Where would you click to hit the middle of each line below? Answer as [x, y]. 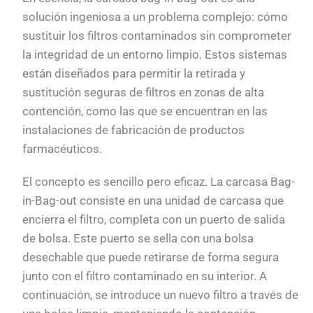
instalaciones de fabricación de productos [134, 130]
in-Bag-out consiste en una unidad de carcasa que [153, 200]
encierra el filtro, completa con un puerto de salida [154, 219]
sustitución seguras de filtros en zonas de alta [144, 92]
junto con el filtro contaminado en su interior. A [145, 276]
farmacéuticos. [63, 148]
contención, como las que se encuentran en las [145, 111]
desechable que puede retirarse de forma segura [151, 257]
